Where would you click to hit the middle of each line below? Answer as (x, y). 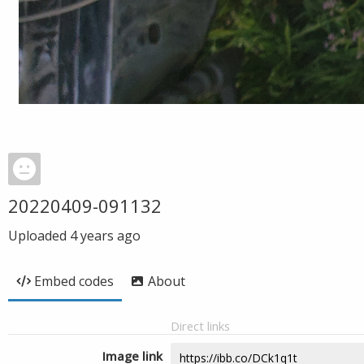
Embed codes (74, 281)
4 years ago (105, 236)
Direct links (200, 326)
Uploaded (39, 236)
